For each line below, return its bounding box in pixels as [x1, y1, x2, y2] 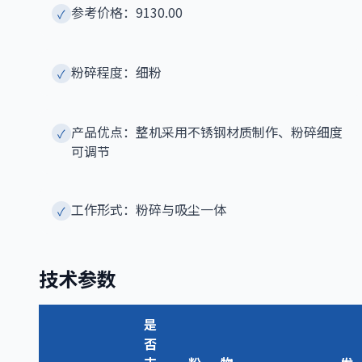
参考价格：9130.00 [71, 2, 183, 23]
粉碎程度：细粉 [71, 62, 162, 82]
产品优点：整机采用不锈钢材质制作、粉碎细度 [71, 122, 343, 142]
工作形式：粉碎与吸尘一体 [71, 200, 226, 220]
